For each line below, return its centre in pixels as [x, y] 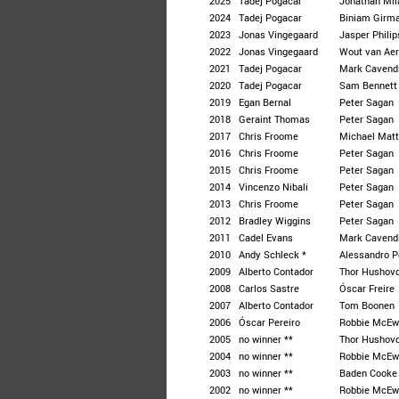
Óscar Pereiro [269, 322]
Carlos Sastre [269, 288]
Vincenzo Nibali [273, 187]
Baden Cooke [368, 373]
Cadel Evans [266, 237]
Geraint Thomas [274, 119]
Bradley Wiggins [275, 220]
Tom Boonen [367, 305]
